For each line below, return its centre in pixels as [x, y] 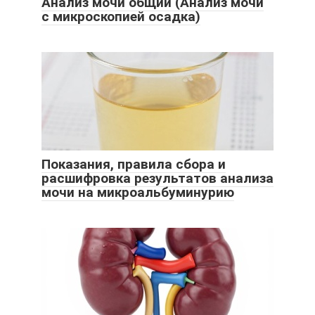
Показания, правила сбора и [134, 165]
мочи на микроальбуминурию [138, 193]
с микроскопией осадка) [121, 17]
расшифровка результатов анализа [157, 179]
